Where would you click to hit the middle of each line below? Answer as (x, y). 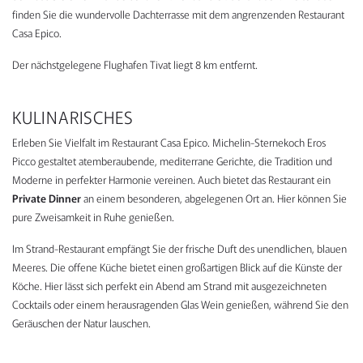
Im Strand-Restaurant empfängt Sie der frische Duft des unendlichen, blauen (179, 249)
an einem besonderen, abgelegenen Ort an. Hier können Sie (214, 199)
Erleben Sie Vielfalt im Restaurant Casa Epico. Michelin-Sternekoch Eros (169, 143)
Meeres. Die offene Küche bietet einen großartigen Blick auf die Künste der (177, 267)
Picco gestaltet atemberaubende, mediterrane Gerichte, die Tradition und (172, 161)
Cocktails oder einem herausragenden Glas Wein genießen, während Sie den (180, 305)
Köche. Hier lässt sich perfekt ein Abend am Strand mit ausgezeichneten (169, 286)
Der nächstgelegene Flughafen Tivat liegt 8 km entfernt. (135, 65)
